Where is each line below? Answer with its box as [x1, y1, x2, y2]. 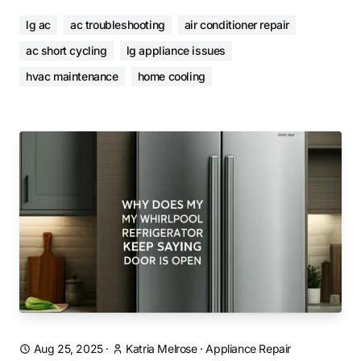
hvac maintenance [26, 69, 118, 83]
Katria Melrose [126, 342, 197, 355]
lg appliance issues [126, 44, 226, 57]
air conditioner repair [184, 18, 290, 31]
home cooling [137, 69, 205, 83]
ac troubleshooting [70, 18, 165, 31]
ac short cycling [26, 44, 107, 57]
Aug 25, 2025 [33, 342, 103, 355]
